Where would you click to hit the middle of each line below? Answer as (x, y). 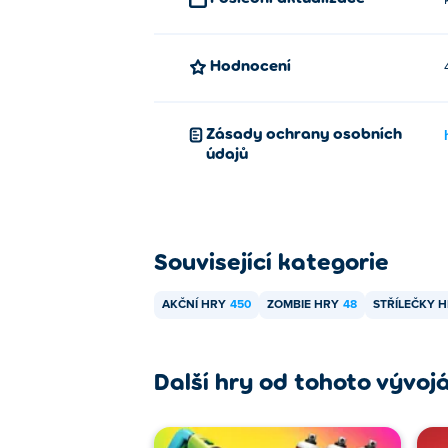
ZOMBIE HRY (303, 305)
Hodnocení (256, 64)
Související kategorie (271, 260)
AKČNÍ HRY (194, 305)
